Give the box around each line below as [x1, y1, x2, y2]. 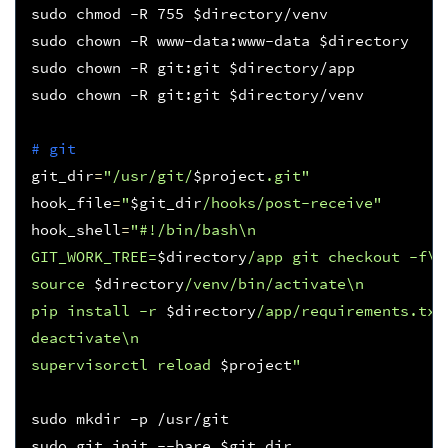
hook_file [30, 192, 112, 212]
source [30, 273, 94, 293]
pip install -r [30, 300, 166, 320]
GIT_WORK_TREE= [30, 246, 157, 266]
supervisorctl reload [30, 354, 220, 374]
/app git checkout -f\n [246, 246, 445, 266]
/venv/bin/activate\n [183, 273, 364, 293]
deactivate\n [30, 327, 139, 347]
